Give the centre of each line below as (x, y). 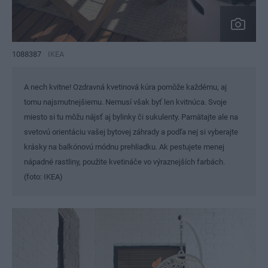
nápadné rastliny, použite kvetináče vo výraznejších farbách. (124, 162)
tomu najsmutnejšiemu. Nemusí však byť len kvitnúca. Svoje (125, 102)
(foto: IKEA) (43, 176)
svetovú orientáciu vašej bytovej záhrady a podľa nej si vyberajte (131, 132)
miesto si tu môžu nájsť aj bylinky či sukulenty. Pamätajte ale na (131, 117)
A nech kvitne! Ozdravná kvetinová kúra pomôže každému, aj (125, 87)
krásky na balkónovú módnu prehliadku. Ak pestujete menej (124, 147)
